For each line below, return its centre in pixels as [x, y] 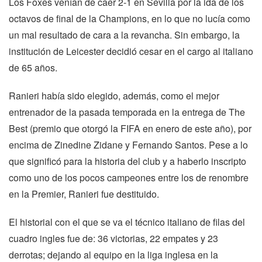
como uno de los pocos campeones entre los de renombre [129, 177]
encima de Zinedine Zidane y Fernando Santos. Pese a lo [128, 144]
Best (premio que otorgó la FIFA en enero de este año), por [130, 128]
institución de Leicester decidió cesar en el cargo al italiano [131, 51]
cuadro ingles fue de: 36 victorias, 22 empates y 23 [113, 238]
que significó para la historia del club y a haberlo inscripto [127, 161]
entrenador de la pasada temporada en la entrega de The [127, 112]
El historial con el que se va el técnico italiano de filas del [127, 222]
